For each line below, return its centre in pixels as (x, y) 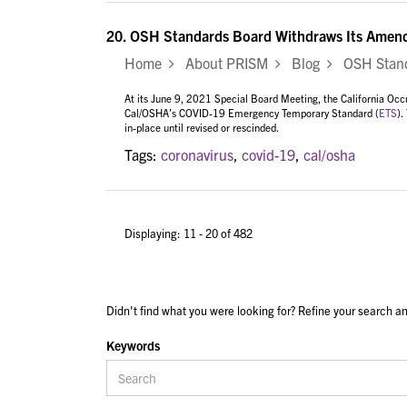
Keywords (133, 345)
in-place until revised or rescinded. (203, 127)
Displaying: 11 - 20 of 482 (189, 233)
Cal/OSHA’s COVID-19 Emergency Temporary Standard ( (252, 112)
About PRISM (225, 62)
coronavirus (197, 155)
